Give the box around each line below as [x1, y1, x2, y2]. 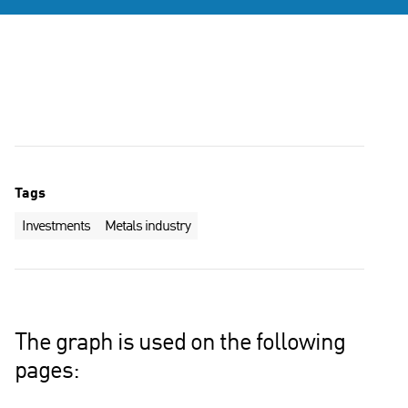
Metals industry [105, 219, 190, 234]
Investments [22, 219, 90, 234]
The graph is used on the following [15, 331, 345, 355]
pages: [15, 359, 79, 383]
